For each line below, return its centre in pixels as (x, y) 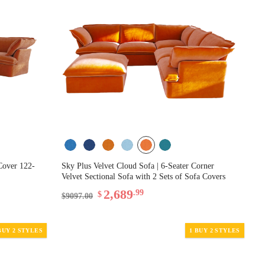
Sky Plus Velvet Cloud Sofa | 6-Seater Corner (138, 166)
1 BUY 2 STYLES (215, 230)
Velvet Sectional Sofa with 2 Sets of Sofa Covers (144, 176)
